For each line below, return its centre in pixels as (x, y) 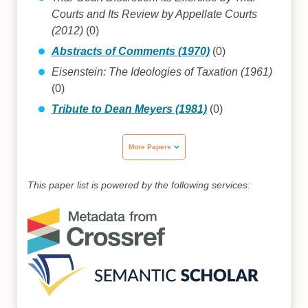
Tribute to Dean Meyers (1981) (129, 109)
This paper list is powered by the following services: (139, 185)
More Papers (150, 146)
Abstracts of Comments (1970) (130, 51)
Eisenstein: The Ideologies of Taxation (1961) (162, 71)
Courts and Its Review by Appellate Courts (154, 14)
